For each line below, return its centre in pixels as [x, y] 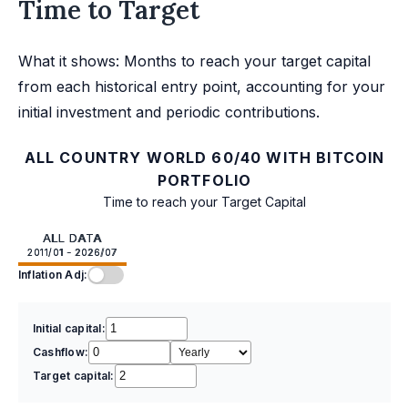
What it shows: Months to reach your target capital [194, 61]
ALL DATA [72, 237]
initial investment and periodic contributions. [169, 112]
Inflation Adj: [53, 274]
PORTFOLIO [204, 180]
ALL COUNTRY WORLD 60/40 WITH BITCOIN [204, 157]
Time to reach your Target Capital [204, 201]
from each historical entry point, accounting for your [202, 86]
